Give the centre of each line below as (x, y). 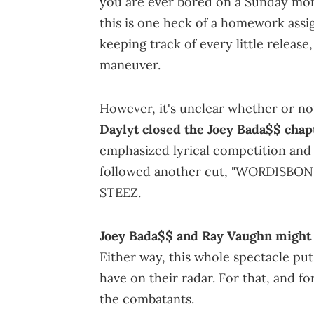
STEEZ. (120, 193)
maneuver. (130, 65)
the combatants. (147, 299)
